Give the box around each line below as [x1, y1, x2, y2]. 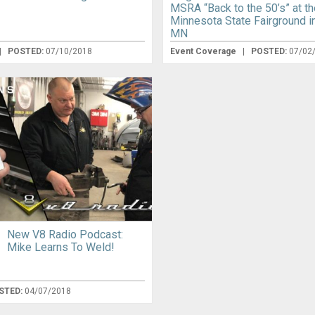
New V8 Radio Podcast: [7, 227, 124, 241]
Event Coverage [170, 46, 239, 57]
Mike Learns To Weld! [7, 240, 115, 254]
